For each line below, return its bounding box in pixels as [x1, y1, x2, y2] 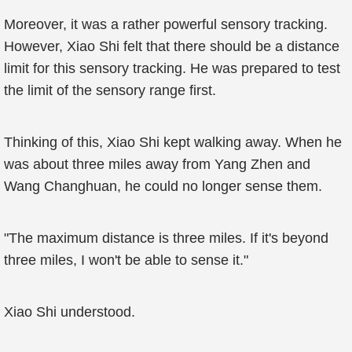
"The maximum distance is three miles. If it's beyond [4, 230, 328, 246]
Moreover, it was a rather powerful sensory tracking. [4, 16, 328, 32]
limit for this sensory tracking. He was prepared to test [4, 60, 340, 76]
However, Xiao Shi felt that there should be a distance [4, 38, 339, 54]
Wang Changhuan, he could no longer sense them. [4, 178, 322, 194]
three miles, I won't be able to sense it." [4, 252, 248, 268]
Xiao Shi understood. [4, 304, 135, 320]
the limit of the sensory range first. [4, 82, 216, 98]
